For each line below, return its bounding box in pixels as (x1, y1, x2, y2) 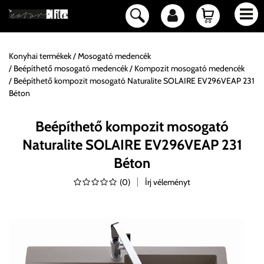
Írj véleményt (145, 177, 190, 187)
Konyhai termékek (9, 51, 71, 61)
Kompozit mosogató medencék (134, 63, 245, 74)
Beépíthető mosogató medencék (14, 63, 128, 74)
